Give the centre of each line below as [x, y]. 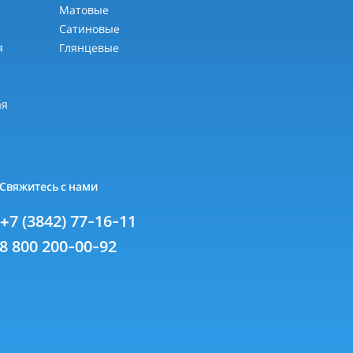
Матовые [84, 9]
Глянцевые [89, 47]
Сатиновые [89, 28]
